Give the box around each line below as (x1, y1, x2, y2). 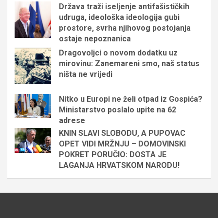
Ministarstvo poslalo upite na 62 (59, 105, 176, 114)
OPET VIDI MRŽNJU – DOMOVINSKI (59, 139, 186, 148)
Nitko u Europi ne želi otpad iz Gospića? (59, 94, 202, 104)
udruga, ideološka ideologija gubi (59, 12, 180, 22)
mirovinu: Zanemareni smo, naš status (59, 58, 200, 68)
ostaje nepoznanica (59, 34, 131, 43)
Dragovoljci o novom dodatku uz (59, 48, 178, 57)
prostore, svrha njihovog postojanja (59, 23, 191, 33)
